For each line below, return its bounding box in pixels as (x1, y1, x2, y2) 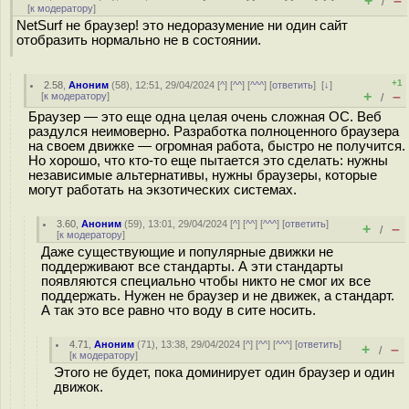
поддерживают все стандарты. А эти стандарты (41, 259, 343, 274)
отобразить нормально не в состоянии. (16, 33, 261, 47)
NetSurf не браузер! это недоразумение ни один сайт (16, 18, 348, 33)
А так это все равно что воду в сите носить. (41, 303, 316, 318)
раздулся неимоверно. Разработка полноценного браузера (28, 124, 399, 139)
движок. (54, 380, 103, 394)
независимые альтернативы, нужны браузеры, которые (28, 168, 377, 183)
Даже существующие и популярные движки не (41, 245, 333, 259)
